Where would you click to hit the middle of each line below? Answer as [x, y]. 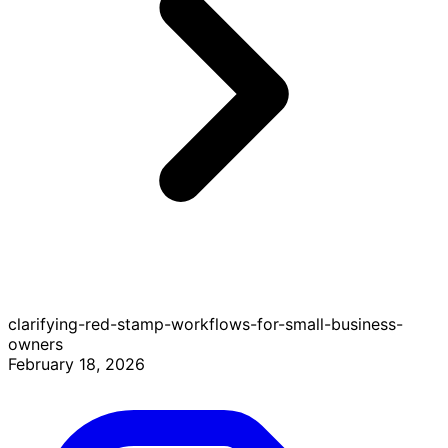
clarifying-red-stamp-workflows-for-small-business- [205, 324]
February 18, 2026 [76, 364]
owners [35, 344]
